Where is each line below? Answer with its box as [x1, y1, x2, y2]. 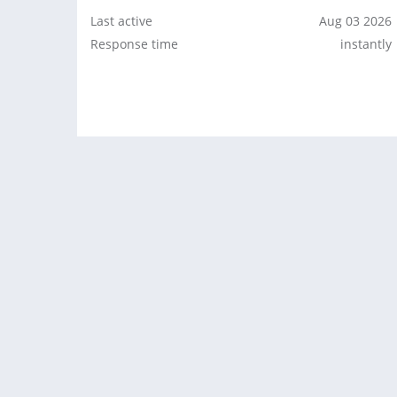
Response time [90, 35, 178, 52]
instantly [340, 35, 392, 52]
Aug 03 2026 [319, 12, 392, 29]
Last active [90, 12, 152, 29]
